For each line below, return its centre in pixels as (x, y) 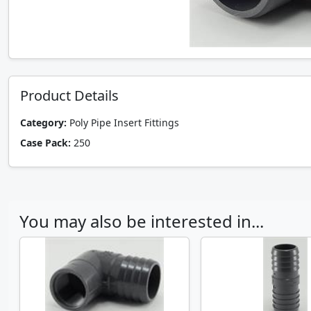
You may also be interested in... (142, 221)
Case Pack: (45, 143)
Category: (43, 123)
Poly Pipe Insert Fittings (123, 123)
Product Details (69, 95)
